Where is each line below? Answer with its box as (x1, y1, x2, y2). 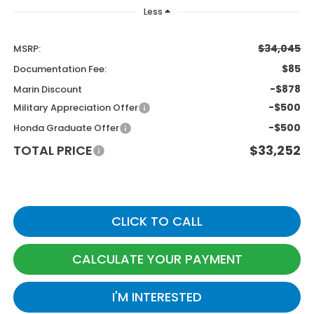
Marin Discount (13, 83, 82, 97)
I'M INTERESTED (112, 288, 202, 306)
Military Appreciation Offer (13, 101, 138, 115)
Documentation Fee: (13, 62, 107, 76)
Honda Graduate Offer (13, 121, 119, 135)
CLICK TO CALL (111, 212, 203, 231)
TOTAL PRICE (13, 142, 93, 160)
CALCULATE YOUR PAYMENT (71, 250, 243, 268)
